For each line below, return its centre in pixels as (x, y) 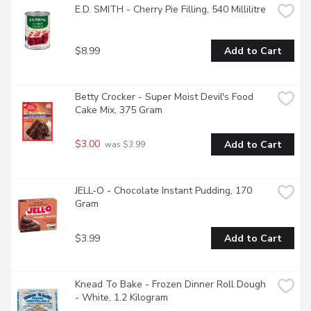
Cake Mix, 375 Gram (119, 110)
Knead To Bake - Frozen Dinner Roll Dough (170, 285)
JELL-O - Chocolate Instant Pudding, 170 (163, 191)
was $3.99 (124, 145)
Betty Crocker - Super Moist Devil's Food (164, 97)
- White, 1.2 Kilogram (121, 298)
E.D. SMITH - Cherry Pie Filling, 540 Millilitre (170, 10)
